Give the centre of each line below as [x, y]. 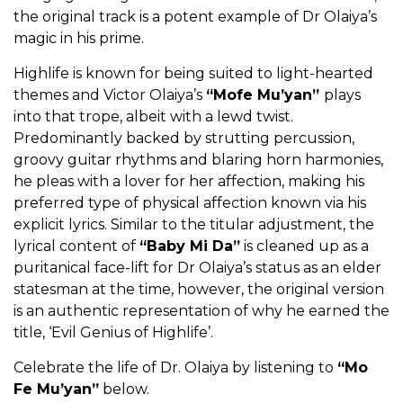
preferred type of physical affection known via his [190, 203]
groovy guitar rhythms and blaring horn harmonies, [198, 160]
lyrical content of [76, 246]
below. [124, 390]
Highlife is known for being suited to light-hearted [193, 74]
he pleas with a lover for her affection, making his [189, 182]
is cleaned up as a [304, 246]
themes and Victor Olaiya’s [110, 95]
